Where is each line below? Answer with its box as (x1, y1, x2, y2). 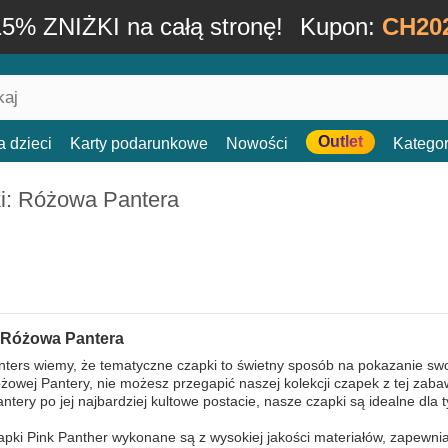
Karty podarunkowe (70, 135, 208, 152)
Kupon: (299, 13, 382, 40)
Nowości (226, 135, 288, 152)
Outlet (318, 133, 363, 150)
